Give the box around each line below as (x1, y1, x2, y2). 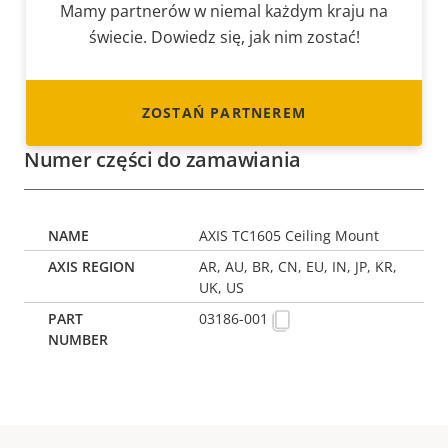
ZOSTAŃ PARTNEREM (141, 103, 307, 123)
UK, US (199, 278, 245, 298)
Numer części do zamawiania (24, 146, 301, 174)
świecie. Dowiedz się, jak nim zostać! (88, 26, 360, 49)
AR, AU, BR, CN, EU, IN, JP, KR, (199, 257, 398, 277)
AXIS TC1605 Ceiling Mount (199, 226, 380, 246)
